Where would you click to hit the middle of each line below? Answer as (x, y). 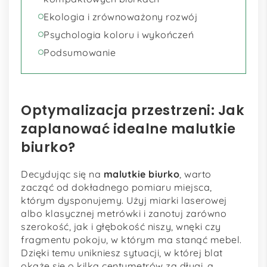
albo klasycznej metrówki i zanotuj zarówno (124, 214)
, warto (195, 174)
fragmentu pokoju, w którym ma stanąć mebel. (131, 240)
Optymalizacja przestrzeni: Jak (133, 110)
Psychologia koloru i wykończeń (119, 34)
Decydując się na (62, 174)
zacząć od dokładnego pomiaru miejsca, (117, 187)
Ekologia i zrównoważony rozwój (120, 16)
